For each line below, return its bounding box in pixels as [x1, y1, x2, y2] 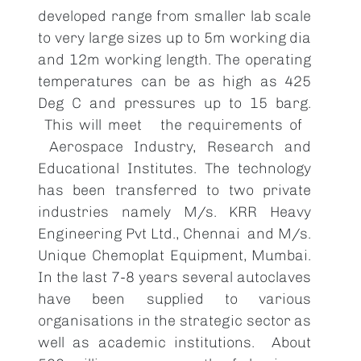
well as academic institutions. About [38, 334, 312, 351]
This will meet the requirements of [38, 116, 312, 134]
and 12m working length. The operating [38, 51, 312, 68]
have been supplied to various [38, 290, 312, 308]
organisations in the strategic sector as [38, 312, 312, 330]
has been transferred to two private [38, 181, 312, 199]
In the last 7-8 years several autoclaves [38, 268, 312, 286]
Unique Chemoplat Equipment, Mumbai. [38, 247, 312, 264]
